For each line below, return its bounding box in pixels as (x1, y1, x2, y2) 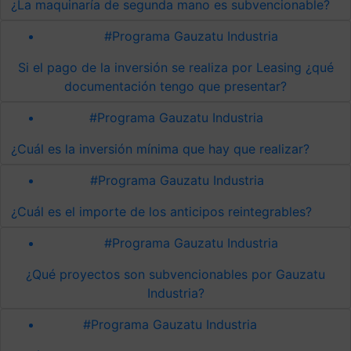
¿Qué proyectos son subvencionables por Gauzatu (26, 266, 325, 282)
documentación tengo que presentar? (64, 78, 287, 94)
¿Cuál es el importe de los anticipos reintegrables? (11, 203, 312, 219)
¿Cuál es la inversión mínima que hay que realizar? (11, 140, 309, 157)
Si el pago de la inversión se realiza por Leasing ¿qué (17, 59, 334, 75)
